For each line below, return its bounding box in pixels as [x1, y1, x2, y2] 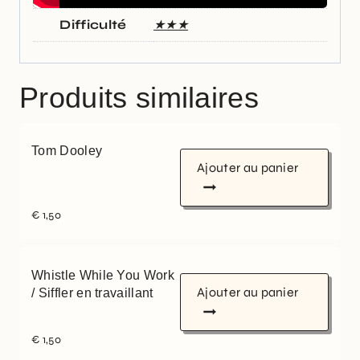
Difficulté [59, 17, 127, 33]
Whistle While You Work [31, 268, 175, 283]
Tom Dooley [31, 144, 103, 158]
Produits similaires [19, 81, 260, 115]
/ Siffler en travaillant [31, 286, 153, 301]
